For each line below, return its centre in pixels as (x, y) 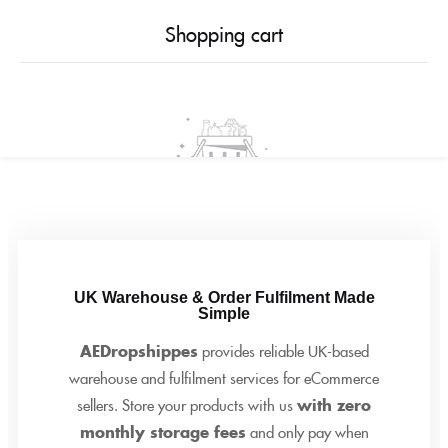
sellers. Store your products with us (187, 404)
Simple (224, 313)
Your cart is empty (224, 214)
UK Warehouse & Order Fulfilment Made (224, 297)
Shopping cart (224, 33)
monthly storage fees (162, 431)
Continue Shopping (220, 253)
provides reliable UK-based (283, 350)
